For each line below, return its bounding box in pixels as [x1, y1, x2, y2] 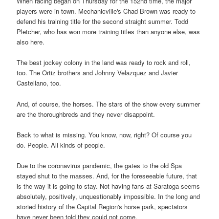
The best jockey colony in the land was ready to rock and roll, [17, 58, 191, 67]
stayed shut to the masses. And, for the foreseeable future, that [17, 171, 197, 180]
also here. [17, 37, 45, 47]
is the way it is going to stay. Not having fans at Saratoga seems [17, 181, 200, 191]
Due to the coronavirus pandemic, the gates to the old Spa [17, 160, 182, 170]
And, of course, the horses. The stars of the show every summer [17, 99, 200, 109]
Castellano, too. [17, 78, 62, 88]
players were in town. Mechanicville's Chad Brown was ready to [17, 6, 196, 16]
